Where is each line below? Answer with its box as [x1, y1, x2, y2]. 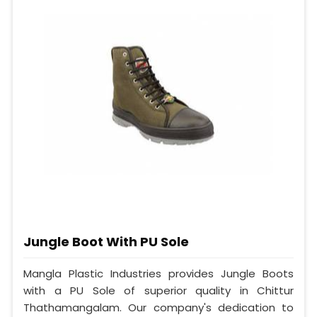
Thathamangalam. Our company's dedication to [23, 300, 294, 316]
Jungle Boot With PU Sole [23, 233, 189, 250]
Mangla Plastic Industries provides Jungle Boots [23, 266, 294, 282]
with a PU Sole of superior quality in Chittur [23, 283, 294, 299]
